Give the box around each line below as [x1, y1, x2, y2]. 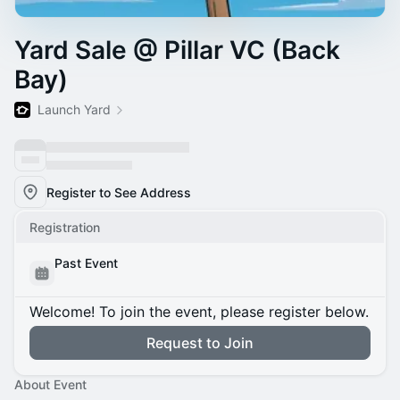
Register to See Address [46, 184, 191, 200]
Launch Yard [37, 102, 111, 117]
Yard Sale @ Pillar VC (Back [14, 35, 340, 65]
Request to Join [146, 334, 254, 352]
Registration [29, 220, 100, 235]
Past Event [54, 255, 118, 271]
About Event [14, 377, 87, 392]
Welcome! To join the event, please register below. [29, 303, 369, 321]
